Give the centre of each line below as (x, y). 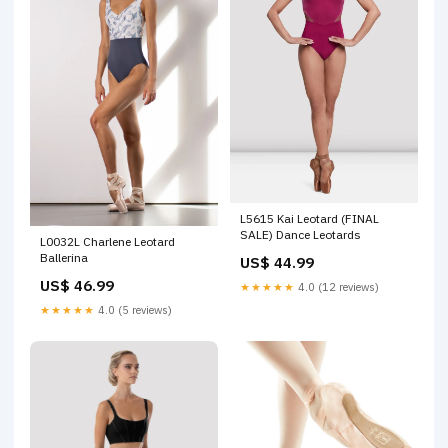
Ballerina (64, 258)
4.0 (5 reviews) (133, 310)
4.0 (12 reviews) (337, 286)
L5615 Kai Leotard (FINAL (309, 218)
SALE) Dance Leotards (300, 234)
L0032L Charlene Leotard (107, 242)
